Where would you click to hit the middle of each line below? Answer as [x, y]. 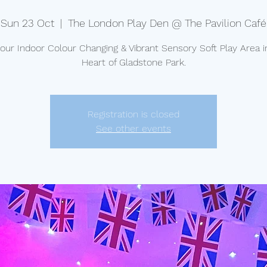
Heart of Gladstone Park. [133, 62]
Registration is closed [133, 114]
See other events [133, 128]
